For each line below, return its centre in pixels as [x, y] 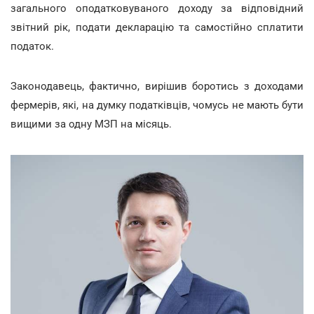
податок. [32, 46]
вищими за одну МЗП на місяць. [91, 124]
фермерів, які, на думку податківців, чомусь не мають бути [157, 105]
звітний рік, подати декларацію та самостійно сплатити [157, 27]
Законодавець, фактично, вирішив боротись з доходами [157, 86]
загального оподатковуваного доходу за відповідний [157, 8]
